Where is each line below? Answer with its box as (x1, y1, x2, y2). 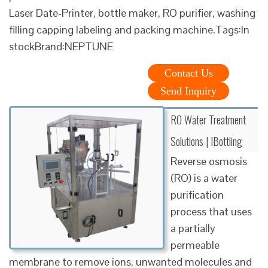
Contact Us (164, 66, 213, 79)
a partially (170, 221, 215, 235)
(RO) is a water (170, 170, 237, 185)
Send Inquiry (160, 84, 217, 97)
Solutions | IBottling (170, 133, 242, 149)
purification (170, 187, 224, 202)
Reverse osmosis (170, 154, 247, 168)
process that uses (170, 204, 252, 218)
